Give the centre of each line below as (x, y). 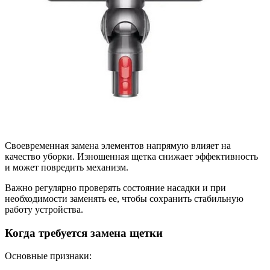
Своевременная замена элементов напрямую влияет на (118, 145)
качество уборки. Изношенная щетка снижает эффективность (131, 156)
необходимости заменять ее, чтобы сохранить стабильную (124, 198)
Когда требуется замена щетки (84, 233)
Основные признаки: (48, 256)
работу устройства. (44, 209)
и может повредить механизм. (67, 167)
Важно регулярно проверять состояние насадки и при (115, 187)
